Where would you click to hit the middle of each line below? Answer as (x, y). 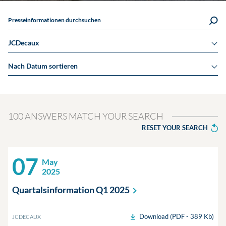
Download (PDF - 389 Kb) (177, 216)
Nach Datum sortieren (43, 66)
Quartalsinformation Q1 (61, 190)
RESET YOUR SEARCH (175, 128)
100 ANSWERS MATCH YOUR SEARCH (86, 116)
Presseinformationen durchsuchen (54, 20)
